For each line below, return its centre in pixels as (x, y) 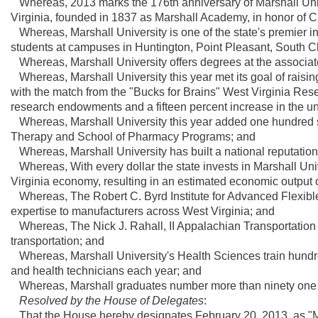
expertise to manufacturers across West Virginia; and (143, 211)
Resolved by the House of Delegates (111, 301)
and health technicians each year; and (106, 271)
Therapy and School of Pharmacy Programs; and (133, 137)
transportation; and (57, 241)
